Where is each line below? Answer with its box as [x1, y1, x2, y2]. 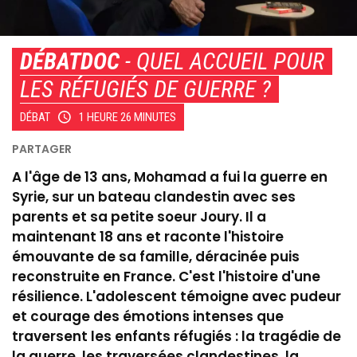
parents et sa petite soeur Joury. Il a [12, 206, 266, 226]
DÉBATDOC [20, 47, 120, 75]
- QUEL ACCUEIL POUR [120, 47, 324, 75]
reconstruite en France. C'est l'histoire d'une [12, 266, 320, 286]
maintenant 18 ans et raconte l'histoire [12, 226, 284, 246]
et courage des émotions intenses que [12, 306, 284, 326]
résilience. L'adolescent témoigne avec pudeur [12, 286, 341, 306]
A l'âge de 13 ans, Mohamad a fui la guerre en [12, 167, 328, 186]
